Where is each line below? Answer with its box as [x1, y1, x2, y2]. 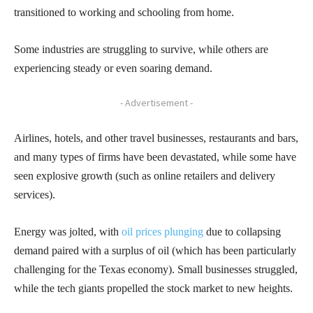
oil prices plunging [122, 225, 203, 238]
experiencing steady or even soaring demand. [14, 61, 212, 74]
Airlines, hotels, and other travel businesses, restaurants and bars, [14, 131, 298, 144]
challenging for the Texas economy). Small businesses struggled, [14, 263, 298, 275]
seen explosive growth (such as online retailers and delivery [14, 169, 275, 182]
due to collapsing [203, 225, 281, 238]
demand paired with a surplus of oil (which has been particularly [14, 244, 296, 256]
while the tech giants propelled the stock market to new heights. [14, 282, 296, 294]
